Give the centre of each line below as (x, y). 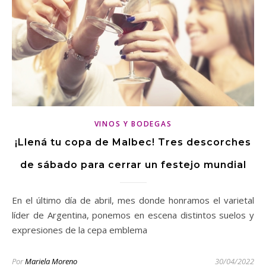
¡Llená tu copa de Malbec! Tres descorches (133, 142)
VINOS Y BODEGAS (133, 124)
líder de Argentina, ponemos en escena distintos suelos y (133, 215)
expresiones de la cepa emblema (80, 230)
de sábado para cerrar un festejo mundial (133, 165)
